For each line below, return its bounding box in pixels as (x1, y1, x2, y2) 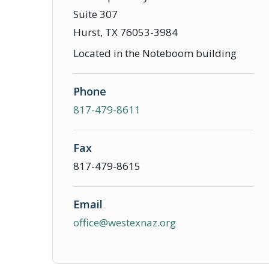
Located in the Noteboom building (73, 46, 237, 60)
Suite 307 (73, 7, 118, 21)
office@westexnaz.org (73, 216, 176, 229)
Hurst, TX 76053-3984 (73, 25, 178, 39)
